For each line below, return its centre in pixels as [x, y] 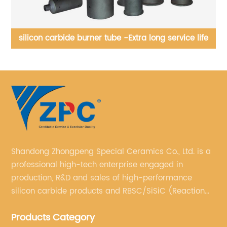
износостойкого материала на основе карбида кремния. [113, 69]
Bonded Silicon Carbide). [59, 205]
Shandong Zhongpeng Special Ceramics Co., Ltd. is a [104, 152]
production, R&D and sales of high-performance [102, 178]
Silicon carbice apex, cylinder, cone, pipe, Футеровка [113, 39]
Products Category [53, 218]
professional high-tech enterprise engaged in [97, 165]
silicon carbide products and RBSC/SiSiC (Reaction [108, 192]
